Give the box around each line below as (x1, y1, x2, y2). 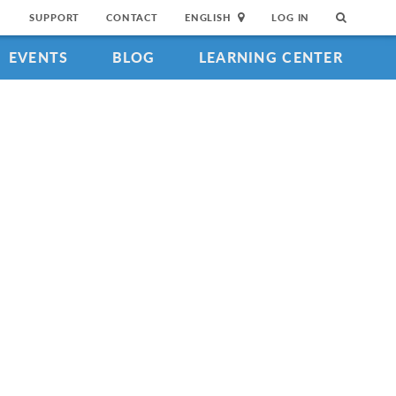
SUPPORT (29, 11, 80, 24)
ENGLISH (184, 11, 232, 24)
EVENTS (8, 47, 69, 67)
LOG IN (271, 11, 310, 24)
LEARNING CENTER (198, 47, 343, 67)
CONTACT (106, 11, 158, 24)
